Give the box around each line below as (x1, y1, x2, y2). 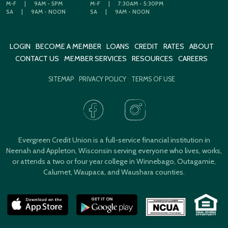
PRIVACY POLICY (78, 75, 126, 83)
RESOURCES (132, 53, 173, 63)
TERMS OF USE (131, 75, 175, 83)
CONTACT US (15, 53, 59, 63)
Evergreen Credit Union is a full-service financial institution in (18, 135, 210, 145)
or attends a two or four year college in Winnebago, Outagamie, (12, 156, 216, 166)
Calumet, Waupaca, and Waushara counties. (43, 167, 185, 177)
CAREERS (178, 53, 208, 63)
